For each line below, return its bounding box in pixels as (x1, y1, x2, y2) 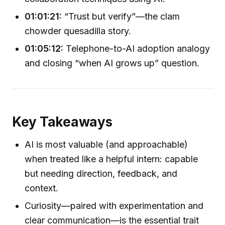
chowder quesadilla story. (25, 25, 132, 36)
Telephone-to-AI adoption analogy (63, 43, 210, 54)
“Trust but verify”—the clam (62, 11, 180, 22)
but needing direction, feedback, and (25, 168, 178, 179)
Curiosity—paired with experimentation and (25, 200, 204, 211)
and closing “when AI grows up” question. (25, 58, 200, 69)
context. (25, 183, 59, 194)
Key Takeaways (12, 114, 113, 130)
